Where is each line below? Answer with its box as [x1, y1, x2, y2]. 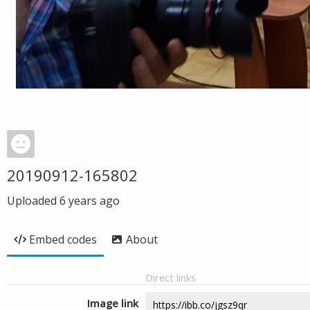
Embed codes [29, 232, 97, 247]
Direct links [145, 271, 196, 284]
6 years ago [60, 193, 120, 208]
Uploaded [7, 193, 60, 208]
